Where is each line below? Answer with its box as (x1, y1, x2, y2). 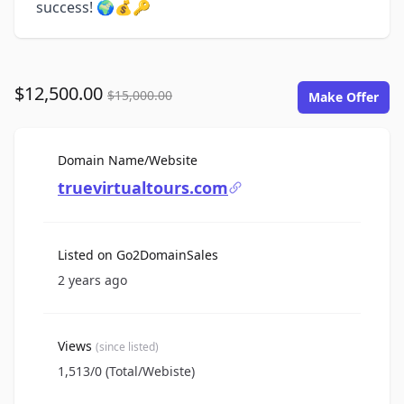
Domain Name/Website (58, 151, 197, 170)
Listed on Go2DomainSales (58, 246, 218, 264)
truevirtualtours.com (58, 177, 228, 199)
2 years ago (58, 271, 127, 289)
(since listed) (96, 339, 159, 355)
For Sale (197, 151, 244, 169)
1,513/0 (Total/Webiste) (58, 363, 195, 381)
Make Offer (308, 88, 379, 106)
